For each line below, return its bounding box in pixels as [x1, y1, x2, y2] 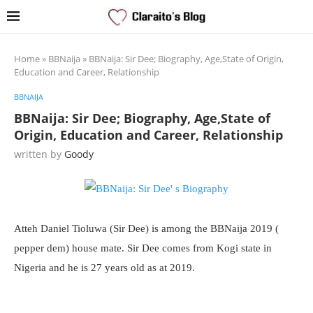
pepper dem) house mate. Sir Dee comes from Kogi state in [14, 242, 272, 254]
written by [14, 147, 64, 161]
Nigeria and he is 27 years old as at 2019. [14, 262, 195, 273]
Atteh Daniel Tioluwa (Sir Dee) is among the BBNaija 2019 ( [14, 223, 279, 234]
